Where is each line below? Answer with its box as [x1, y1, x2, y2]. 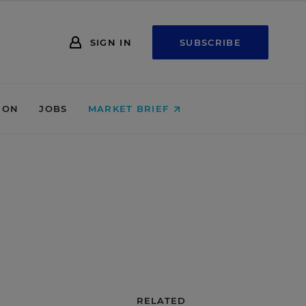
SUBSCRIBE [180, 37, 241, 48]
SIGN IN [89, 36, 132, 48]
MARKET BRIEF [87, 103, 173, 114]
